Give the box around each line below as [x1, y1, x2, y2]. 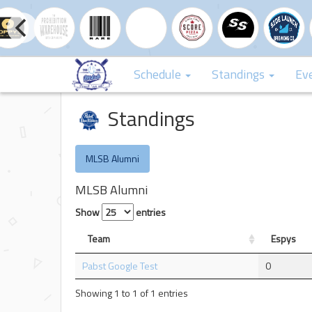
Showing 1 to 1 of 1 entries [75, 286, 188, 301]
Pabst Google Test [82, 258, 157, 273]
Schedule [134, 65, 185, 84]
